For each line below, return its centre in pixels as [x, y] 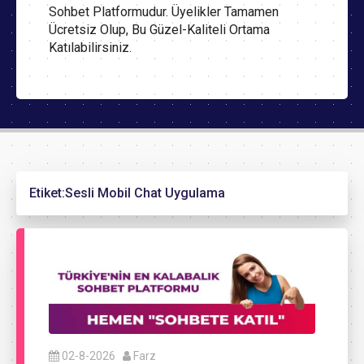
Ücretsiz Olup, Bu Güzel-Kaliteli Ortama [159, 30]
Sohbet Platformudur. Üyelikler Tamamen [164, 12]
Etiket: [47, 193]
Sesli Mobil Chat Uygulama [145, 193]
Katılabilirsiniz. [90, 48]
